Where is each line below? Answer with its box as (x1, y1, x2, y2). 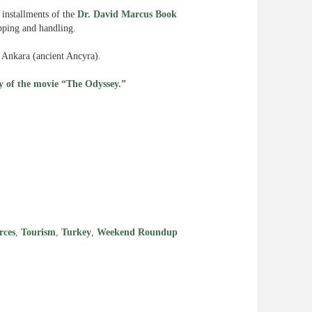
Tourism (21, 227, 56, 237)
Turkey (61, 227, 91, 237)
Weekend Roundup (97, 227, 178, 237)
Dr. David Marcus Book (77, 9, 177, 19)
